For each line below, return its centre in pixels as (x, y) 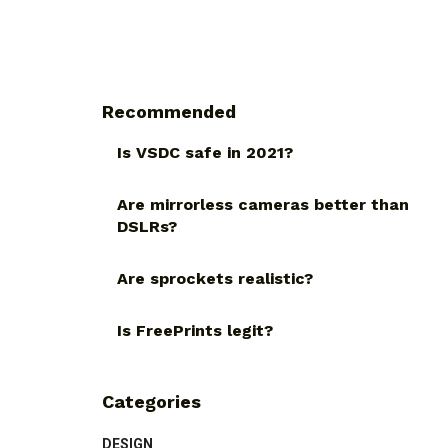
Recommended (169, 112)
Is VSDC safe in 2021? (205, 153)
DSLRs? (147, 227)
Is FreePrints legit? (195, 331)
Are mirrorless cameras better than (263, 205)
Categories (151, 402)
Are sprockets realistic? (215, 279)
